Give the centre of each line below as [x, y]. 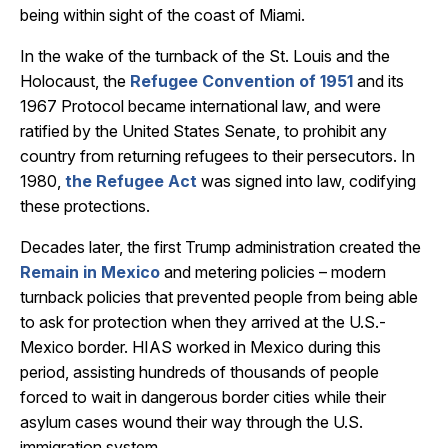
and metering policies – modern [273, 272]
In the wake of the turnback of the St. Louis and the [205, 56]
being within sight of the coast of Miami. [162, 15]
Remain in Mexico [90, 272]
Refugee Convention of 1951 [241, 81]
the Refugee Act [131, 181]
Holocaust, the [75, 81]
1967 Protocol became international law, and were [200, 106]
